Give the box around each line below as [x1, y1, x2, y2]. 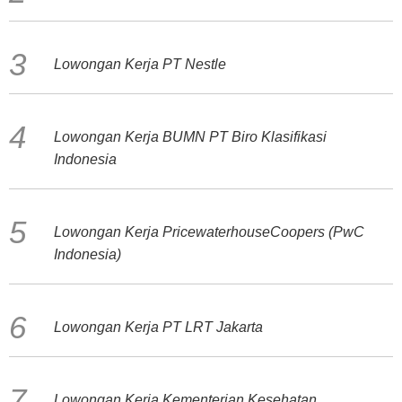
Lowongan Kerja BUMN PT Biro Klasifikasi [54, 129, 327, 144]
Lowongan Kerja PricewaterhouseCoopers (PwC [54, 224, 364, 240]
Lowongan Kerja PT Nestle [54, 57, 226, 72]
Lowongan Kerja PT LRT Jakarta [54, 319, 263, 335]
